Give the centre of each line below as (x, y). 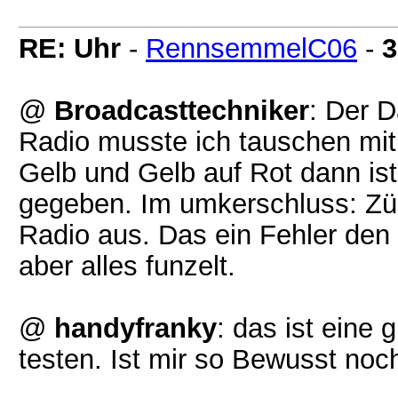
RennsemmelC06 (251, 48)
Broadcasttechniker (182, 110)
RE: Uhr (70, 48)
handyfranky (135, 328)
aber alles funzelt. (127, 266)
